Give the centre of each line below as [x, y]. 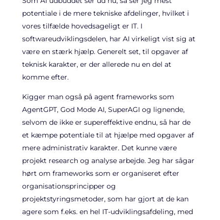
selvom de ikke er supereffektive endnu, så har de [106, 122]
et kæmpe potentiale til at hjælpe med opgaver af [108, 135]
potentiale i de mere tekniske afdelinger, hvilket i [105, 13]
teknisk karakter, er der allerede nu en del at [96, 64]
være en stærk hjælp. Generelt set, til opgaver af [105, 52]
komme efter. [45, 77]
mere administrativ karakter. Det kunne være [99, 148]
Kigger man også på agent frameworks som [98, 97]
